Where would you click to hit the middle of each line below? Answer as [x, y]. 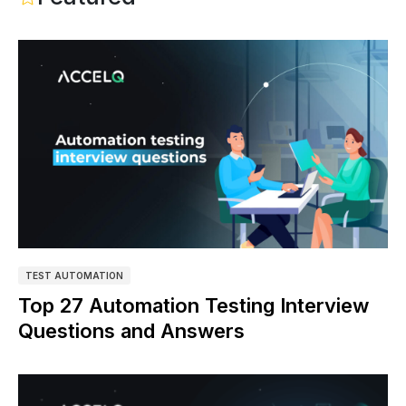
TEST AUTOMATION [74, 275]
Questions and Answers [131, 330]
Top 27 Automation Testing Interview [193, 305]
